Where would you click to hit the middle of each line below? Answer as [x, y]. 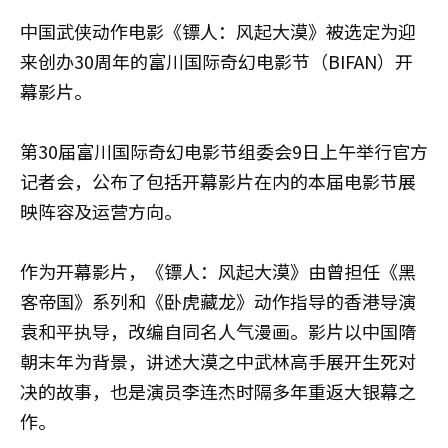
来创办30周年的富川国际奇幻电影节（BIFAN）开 [216, 61]
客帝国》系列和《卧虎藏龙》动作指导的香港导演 [218, 301]
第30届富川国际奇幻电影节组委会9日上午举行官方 [224, 151]
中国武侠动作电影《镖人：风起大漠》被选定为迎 [218, 31]
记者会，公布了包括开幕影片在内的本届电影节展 [218, 181]
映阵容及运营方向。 [101, 211]
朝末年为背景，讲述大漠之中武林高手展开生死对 [218, 361]
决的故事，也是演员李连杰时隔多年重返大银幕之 [218, 391]
